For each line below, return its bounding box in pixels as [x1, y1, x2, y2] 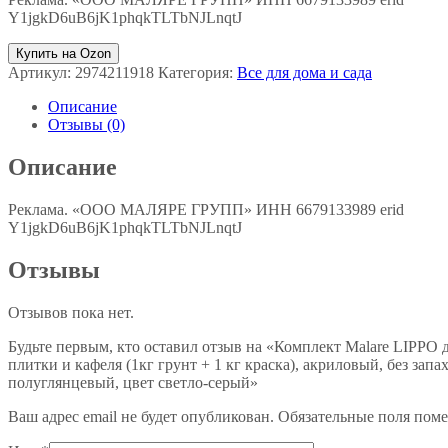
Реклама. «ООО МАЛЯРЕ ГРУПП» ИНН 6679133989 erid [8, 200, 404, 218]
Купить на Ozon [16, 46, 111, 61]
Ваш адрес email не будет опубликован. [8, 407, 274, 425]
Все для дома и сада [237, 64, 372, 81]
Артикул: [8, 64, 75, 81]
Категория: [158, 64, 237, 81]
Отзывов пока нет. [8, 303, 134, 321]
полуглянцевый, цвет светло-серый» [8, 373, 258, 391]
